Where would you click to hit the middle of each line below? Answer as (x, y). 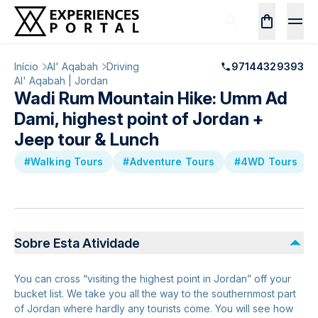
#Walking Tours (64, 161)
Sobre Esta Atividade (77, 243)
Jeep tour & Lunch (87, 139)
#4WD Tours (266, 161)
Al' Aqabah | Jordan (61, 81)
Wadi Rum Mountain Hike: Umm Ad (151, 98)
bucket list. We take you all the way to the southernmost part (155, 294)
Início (26, 66)
